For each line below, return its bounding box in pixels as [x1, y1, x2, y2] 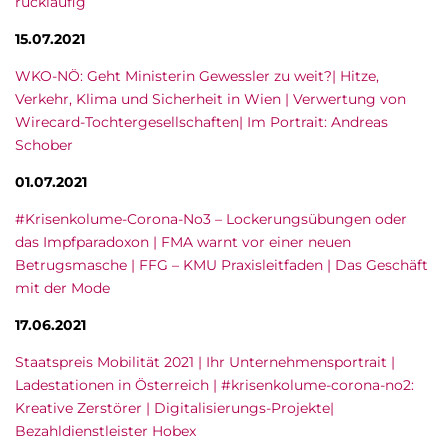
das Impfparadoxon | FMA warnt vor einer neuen [15, 233, 351, 251]
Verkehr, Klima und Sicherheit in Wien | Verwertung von [15, 90, 406, 108]
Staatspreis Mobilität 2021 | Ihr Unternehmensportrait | [15, 353, 395, 371]
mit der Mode [15, 279, 110, 297]
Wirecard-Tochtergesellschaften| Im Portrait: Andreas [15, 113, 388, 131]
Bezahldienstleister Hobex [15, 422, 196, 440]
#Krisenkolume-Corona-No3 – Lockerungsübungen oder [15, 210, 407, 228]
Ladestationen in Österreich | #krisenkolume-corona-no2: [15, 376, 414, 394]
